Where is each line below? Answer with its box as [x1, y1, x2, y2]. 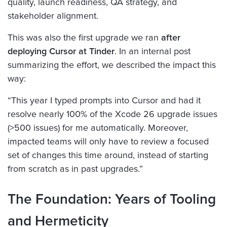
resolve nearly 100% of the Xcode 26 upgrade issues [8, 109, 217, 119]
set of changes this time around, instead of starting [8, 150, 208, 160]
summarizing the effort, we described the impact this [8, 60, 216, 70]
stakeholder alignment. [8, 11, 98, 21]
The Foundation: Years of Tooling [8, 192, 216, 207]
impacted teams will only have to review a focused [8, 137, 209, 146]
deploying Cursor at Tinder [8, 47, 115, 56]
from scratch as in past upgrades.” [8, 164, 143, 174]
